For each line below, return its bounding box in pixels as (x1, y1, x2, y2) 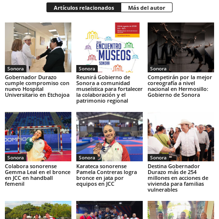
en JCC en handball (5, 174, 53, 182)
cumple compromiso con (5, 79, 69, 87)
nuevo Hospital (5, 85, 44, 92)
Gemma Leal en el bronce (5, 168, 70, 176)
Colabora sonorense (5, 162, 57, 170)
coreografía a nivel (147, 79, 195, 87)
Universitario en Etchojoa (5, 90, 69, 98)
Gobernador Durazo (5, 73, 57, 81)
